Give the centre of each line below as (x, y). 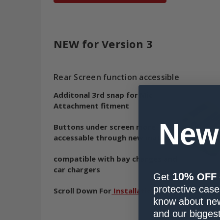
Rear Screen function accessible (116, 77)
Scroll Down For (83, 191)
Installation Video (146, 191)
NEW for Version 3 (103, 44)
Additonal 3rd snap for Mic (103, 95)
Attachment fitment (92, 106)
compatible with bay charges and (116, 159)
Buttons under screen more (105, 127)
